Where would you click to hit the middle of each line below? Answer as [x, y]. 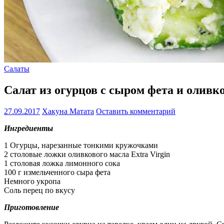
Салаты [17, 69]
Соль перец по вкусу [39, 190]
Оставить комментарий [136, 111]
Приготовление [31, 207]
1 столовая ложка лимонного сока [62, 163]
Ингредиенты [28, 128]
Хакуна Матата [68, 111]
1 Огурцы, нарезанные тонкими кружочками [81, 145]
